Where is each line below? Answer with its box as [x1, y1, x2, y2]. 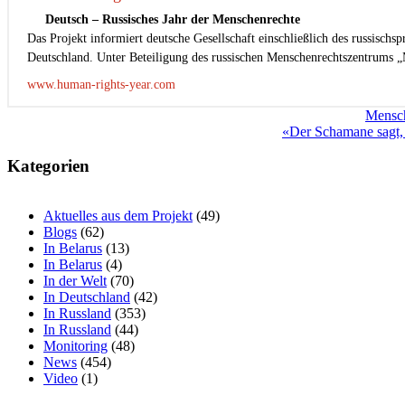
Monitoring [43, 338, 108, 354]
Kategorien [7, 156, 89, 176]
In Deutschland [43, 289, 130, 306]
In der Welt [43, 273, 107, 289]
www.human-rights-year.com [27, 77, 175, 91]
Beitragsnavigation [6, 106, 182, 130]
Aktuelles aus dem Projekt [43, 208, 193, 224]
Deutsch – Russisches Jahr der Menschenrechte [45, 12, 300, 26]
